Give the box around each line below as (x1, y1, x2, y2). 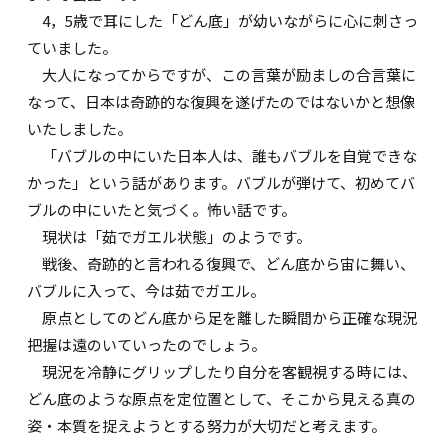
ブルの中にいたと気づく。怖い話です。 (27, 199, 297, 221)
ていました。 (27, 37, 118, 59)
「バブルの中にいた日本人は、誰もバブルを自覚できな (27, 145, 418, 167)
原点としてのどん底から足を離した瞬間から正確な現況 (27, 307, 418, 329)
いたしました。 (27, 118, 133, 140)
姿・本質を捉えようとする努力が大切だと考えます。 (27, 415, 387, 437)
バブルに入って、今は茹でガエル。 (27, 280, 266, 302)
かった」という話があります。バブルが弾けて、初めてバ (27, 172, 416, 194)
